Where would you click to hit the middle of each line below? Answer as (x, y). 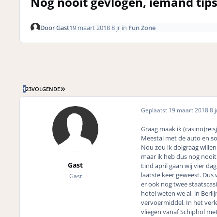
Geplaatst (155, 110)
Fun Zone (142, 27)
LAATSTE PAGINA (86, 88)
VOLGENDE (46, 89)
